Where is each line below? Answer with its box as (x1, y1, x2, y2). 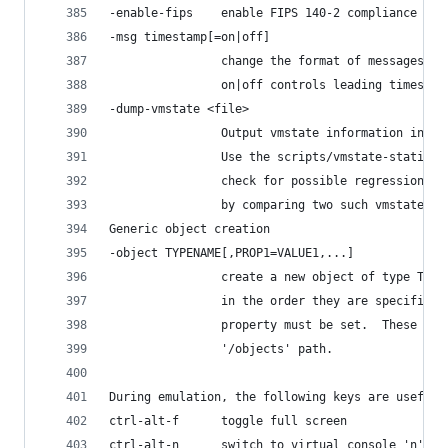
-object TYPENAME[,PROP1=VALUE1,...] (109, 245, 354, 260)
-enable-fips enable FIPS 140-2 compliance (109, 5, 417, 20)
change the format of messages (109, 53, 424, 68)
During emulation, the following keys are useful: (109, 389, 445, 404)
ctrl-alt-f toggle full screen (109, 413, 347, 428)
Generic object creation (109, 221, 270, 236)
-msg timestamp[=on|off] (109, 29, 270, 44)
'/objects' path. (109, 341, 333, 356)
